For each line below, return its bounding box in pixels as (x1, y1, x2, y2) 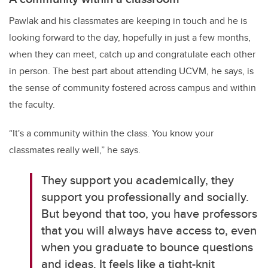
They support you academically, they (41, 171, 234, 189)
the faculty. (9, 98, 55, 112)
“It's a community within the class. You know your (9, 126, 214, 141)
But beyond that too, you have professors (41, 205, 258, 223)
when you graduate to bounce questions (41, 238, 254, 256)
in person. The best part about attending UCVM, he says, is (9, 64, 254, 78)
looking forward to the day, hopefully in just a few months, (9, 31, 251, 45)
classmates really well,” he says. (9, 143, 141, 157)
